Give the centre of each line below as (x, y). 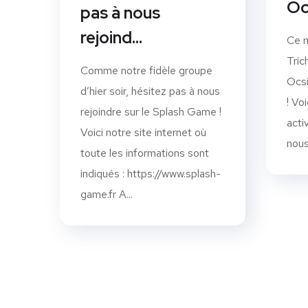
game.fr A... (107, 194)
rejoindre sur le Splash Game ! (151, 111)
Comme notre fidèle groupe (146, 70)
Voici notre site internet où (143, 132)
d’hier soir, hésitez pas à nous (150, 91)
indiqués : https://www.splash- (151, 173)
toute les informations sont (145, 153)
